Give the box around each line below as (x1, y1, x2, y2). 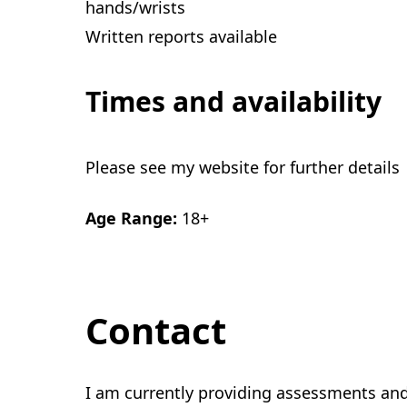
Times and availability (85, 83, 382, 120)
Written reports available (85, 25, 277, 47)
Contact (85, 305, 226, 355)
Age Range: (85, 207, 177, 229)
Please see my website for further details (85, 156, 400, 178)
